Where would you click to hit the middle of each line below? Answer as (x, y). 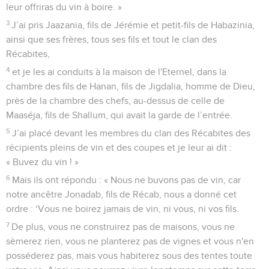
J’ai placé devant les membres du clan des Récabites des (131, 133)
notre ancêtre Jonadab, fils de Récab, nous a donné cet (121, 194)
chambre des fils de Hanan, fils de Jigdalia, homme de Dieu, (131, 86)
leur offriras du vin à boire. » (64, 7)
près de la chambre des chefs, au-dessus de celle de (115, 101)
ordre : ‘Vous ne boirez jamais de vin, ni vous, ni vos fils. (122, 209)
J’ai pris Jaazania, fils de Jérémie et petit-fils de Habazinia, (133, 25)
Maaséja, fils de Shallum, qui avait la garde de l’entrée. (119, 115)
